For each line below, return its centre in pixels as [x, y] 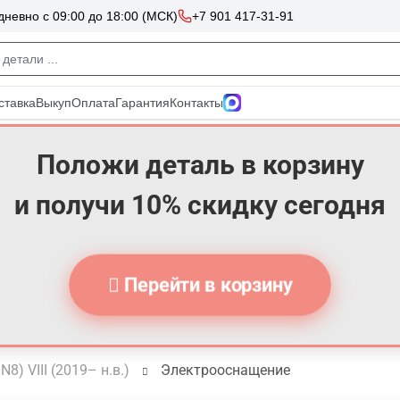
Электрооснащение [225, 370]
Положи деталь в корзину [200, 165]
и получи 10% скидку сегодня [200, 205]
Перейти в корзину [205, 285]
